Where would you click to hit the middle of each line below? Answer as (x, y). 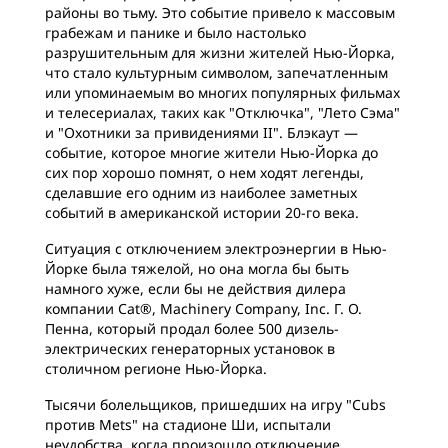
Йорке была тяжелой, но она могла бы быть (197, 268)
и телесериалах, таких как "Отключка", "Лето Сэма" (222, 112)
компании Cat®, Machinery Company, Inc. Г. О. (203, 308)
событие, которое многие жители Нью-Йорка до (211, 152)
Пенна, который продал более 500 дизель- (192, 328)
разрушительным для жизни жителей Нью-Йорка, (220, 52)
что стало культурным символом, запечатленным (216, 72)
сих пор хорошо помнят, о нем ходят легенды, (204, 172)
